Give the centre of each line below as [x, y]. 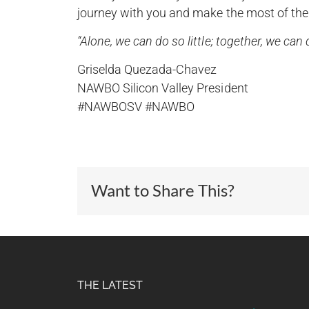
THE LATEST [110, 285]
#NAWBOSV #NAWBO [136, 106]
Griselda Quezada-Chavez [147, 69]
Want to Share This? [163, 190]
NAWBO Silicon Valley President [162, 88]
